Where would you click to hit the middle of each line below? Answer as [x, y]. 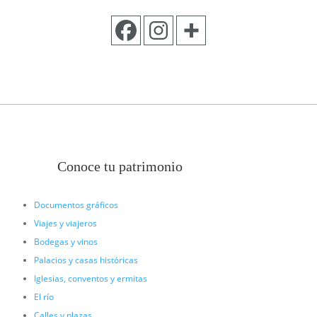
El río [44, 296]
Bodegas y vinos [65, 241]
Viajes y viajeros [65, 223]
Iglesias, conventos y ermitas [90, 278]
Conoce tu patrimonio [120, 166]
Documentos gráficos [76, 204]
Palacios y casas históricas [86, 260]
